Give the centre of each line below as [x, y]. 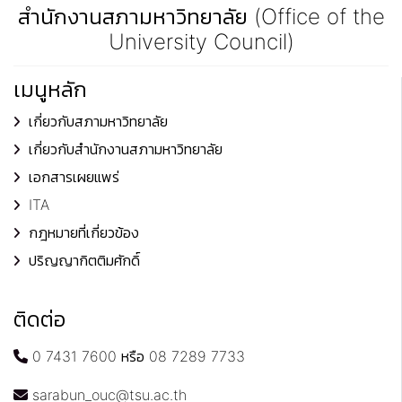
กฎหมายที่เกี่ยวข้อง [84, 233]
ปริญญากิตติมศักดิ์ [84, 261]
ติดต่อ [39, 319]
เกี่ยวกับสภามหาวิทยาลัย [98, 122]
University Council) [201, 42]
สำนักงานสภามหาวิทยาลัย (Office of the [201, 17]
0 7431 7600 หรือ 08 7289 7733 [136, 357]
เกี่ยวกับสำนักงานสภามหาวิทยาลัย [126, 149]
